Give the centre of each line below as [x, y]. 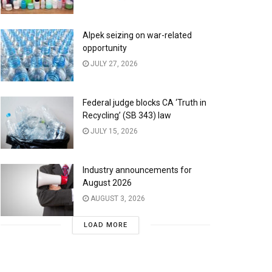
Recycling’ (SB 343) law [127, 115]
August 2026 [107, 182]
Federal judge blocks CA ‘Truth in [144, 102]
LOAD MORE [105, 225]
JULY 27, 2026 [113, 64]
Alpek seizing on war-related [137, 36]
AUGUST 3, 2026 [117, 198]
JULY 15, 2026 [113, 131]
